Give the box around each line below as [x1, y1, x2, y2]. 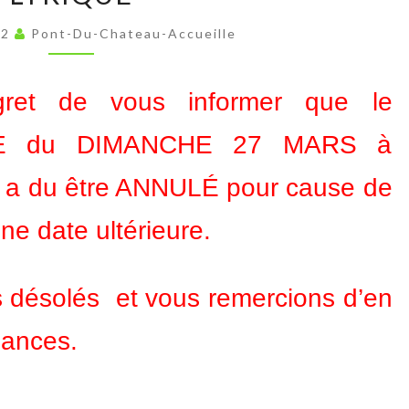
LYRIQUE [69, 37, 144, 58]
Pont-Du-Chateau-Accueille [30, 26, 236, 41]
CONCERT [69, 10, 152, 31]
